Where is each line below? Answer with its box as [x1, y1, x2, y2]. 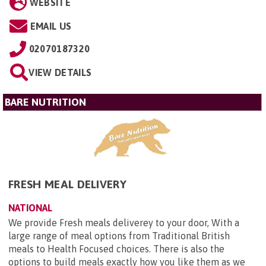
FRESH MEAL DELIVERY [8, 177, 127, 191]
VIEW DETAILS [28, 66, 92, 78]
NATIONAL [8, 202, 52, 213]
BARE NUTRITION [5, 96, 86, 108]
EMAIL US [30, 20, 72, 31]
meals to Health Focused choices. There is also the [8, 243, 224, 254]
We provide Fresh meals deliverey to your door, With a [8, 217, 239, 228]
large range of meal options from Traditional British [8, 230, 230, 241]
